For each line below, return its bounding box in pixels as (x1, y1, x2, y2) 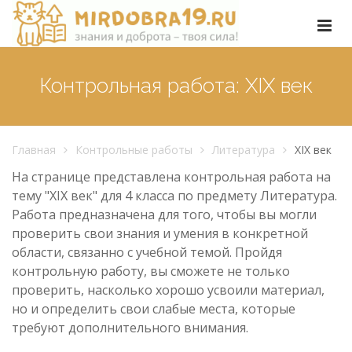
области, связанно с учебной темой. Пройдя (12, 243, 282, 261)
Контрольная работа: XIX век (39, 74, 313, 97)
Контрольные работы (75, 142, 192, 157)
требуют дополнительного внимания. (12, 318, 248, 336)
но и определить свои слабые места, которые (12, 299, 295, 317)
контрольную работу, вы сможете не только (12, 262, 290, 280)
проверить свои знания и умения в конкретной (12, 224, 308, 242)
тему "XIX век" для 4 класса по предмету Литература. (12, 186, 337, 204)
